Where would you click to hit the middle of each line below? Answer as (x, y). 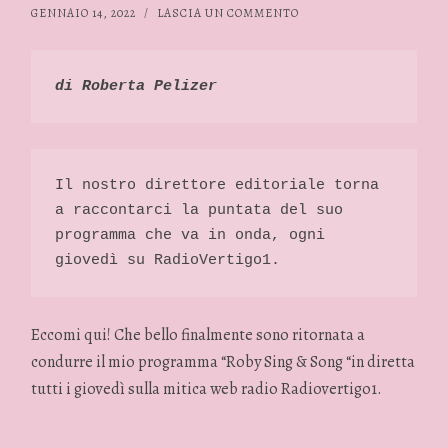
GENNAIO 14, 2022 (84, 12)
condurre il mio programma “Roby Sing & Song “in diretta (223, 362)
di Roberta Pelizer (141, 87)
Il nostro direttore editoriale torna (217, 185)
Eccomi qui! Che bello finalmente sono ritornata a (198, 335)
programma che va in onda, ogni (190, 235)
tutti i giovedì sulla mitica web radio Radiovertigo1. (207, 389)
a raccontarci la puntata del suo (199, 210)
